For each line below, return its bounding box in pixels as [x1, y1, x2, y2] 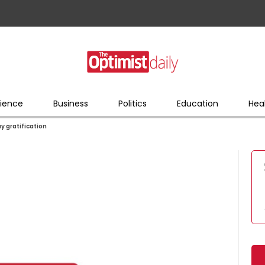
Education [176, 97, 218, 109]
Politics [118, 97, 147, 109]
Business [53, 97, 88, 109]
